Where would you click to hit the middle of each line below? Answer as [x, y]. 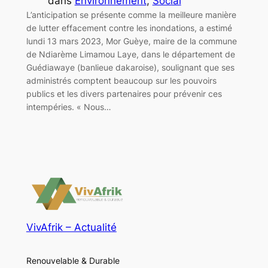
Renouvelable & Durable [73, 260]
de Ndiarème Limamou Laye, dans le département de [130, 54]
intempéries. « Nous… [68, 106]
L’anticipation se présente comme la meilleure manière [131, 14]
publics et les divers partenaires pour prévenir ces [124, 93]
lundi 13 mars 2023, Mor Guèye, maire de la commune [131, 41]
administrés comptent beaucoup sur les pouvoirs [121, 80]
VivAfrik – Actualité [71, 228]
